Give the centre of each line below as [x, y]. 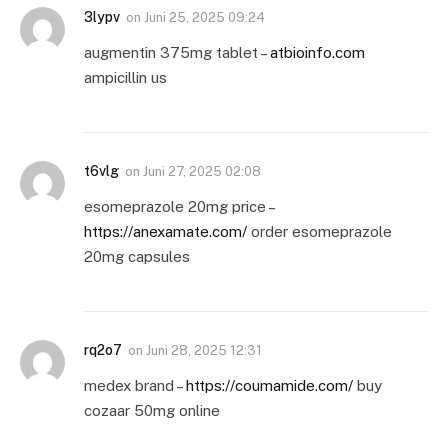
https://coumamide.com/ [269, 386]
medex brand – [135, 386]
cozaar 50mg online [152, 411]
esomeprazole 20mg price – [179, 207]
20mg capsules [137, 257]
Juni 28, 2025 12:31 [204, 351]
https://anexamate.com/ [165, 232]
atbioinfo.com [317, 53]
